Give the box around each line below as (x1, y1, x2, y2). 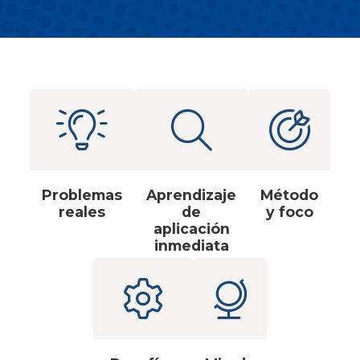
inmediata (153, 237, 229, 255)
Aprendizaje (146, 186, 236, 204)
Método (260, 186, 318, 204)
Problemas (42, 186, 122, 204)
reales (59, 203, 105, 221)
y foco (265, 203, 313, 221)
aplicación (153, 220, 230, 238)
